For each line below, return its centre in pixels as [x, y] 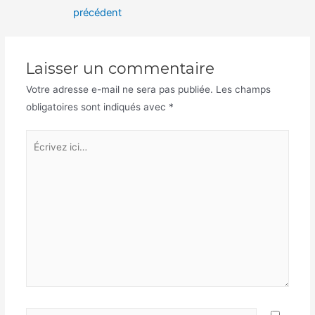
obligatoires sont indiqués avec [97, 107]
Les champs [243, 89]
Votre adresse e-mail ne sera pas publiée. [119, 89]
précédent [97, 13]
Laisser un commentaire [120, 68]
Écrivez [41, 138]
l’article [52, 22]
